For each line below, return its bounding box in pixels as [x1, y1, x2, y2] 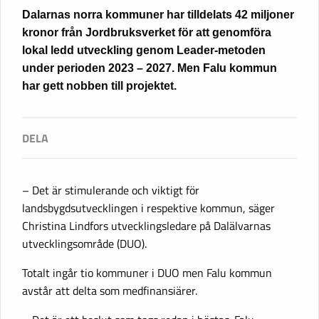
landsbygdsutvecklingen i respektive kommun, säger [22, 199, 275, 216]
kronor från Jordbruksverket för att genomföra [22, 26, 271, 38]
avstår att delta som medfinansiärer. [22, 281, 197, 299]
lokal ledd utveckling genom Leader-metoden [22, 43, 266, 56]
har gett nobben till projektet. [22, 79, 177, 92]
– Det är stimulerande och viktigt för [22, 181, 199, 199]
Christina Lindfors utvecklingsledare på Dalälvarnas [22, 216, 271, 234]
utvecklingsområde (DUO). [22, 234, 147, 252]
